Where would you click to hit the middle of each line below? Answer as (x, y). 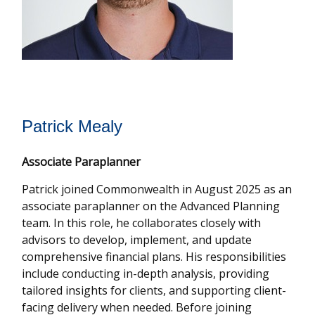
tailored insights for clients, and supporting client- (154, 290)
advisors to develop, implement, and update (137, 240)
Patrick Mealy (72, 126)
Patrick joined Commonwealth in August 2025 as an (157, 189)
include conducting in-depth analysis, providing (146, 274)
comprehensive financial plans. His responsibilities (154, 257)
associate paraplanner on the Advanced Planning (151, 206)
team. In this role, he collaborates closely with (142, 223)
